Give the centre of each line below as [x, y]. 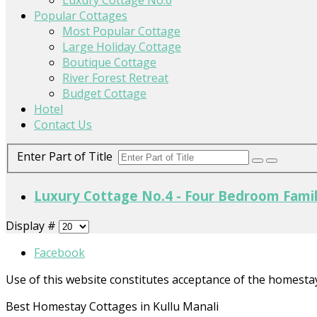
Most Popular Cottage [121, 31]
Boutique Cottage [109, 62]
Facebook [59, 252]
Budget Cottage [104, 93]
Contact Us [63, 124]
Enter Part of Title [68, 157]
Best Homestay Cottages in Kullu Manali [112, 306]
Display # [32, 225]
